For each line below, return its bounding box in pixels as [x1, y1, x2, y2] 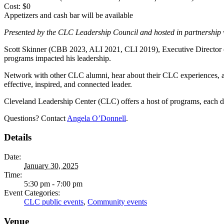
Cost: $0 [4, 1, 30, 10]
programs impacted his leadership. [4, 53, 111, 62]
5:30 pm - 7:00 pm [24, 179, 82, 188]
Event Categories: [4, 188, 60, 197]
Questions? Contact [4, 113, 67, 122]
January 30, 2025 [24, 161, 78, 170]
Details [4, 132, 31, 143]
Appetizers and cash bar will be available [4, 10, 133, 19]
